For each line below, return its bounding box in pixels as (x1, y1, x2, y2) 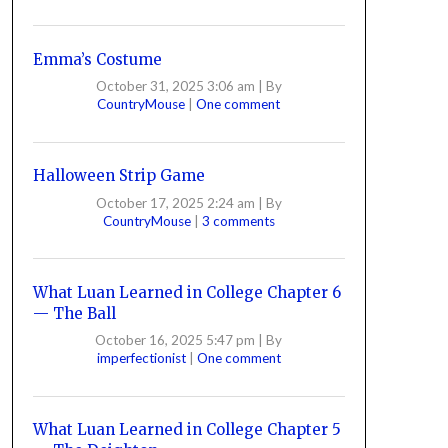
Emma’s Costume (32, 49, 162, 69)
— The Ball (32, 303, 116, 323)
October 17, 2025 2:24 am (95, 194, 255, 211)
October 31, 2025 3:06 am (95, 78, 255, 94)
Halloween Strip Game (32, 166, 205, 185)
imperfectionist (96, 350, 189, 366)
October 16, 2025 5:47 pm (95, 332, 256, 348)
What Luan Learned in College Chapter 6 (32, 282, 341, 302)
